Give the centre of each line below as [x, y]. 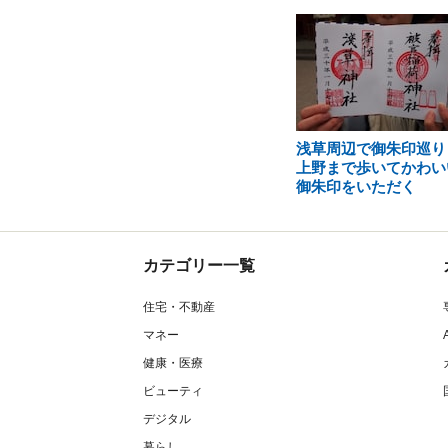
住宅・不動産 [179, 307]
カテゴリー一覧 [199, 265]
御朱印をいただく [355, 186]
